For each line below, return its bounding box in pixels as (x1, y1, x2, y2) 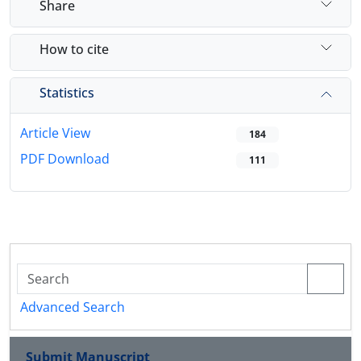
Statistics (39, 83, 94, 102)
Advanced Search (20, 298, 125, 317)
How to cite (39, 39, 109, 58)
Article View (20, 124, 90, 143)
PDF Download (20, 150, 110, 168)
